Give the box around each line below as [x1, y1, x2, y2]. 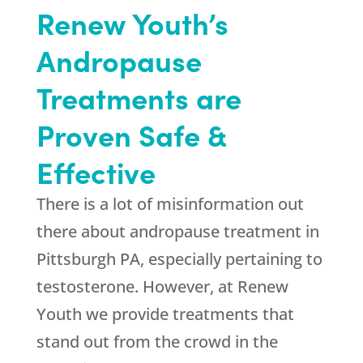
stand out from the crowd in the [36, 331, 278, 353]
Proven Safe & [36, 113, 226, 156]
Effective [36, 151, 156, 193]
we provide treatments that [81, 303, 294, 326]
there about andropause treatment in [36, 220, 319, 243]
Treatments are [36, 76, 241, 118]
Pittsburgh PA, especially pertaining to [36, 248, 322, 271]
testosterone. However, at [36, 275, 237, 298]
